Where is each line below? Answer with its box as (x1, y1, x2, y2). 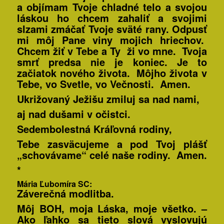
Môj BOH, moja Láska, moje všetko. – (16, 201, 207, 216)
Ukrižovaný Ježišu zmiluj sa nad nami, (16, 91, 199, 106)
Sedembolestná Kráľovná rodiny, (16, 121, 172, 136)
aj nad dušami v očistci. (16, 106, 130, 121)
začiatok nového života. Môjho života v (16, 65, 207, 80)
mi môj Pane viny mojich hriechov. (16, 32, 207, 47)
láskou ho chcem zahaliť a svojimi (16, 10, 207, 25)
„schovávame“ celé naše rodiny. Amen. (16, 147, 207, 162)
